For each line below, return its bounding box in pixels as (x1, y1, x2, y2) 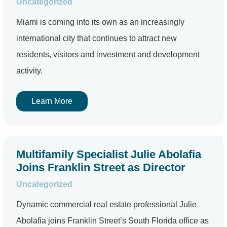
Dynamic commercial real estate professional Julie (16, 200, 197, 209)
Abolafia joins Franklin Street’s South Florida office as (16, 216, 209, 225)
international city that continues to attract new (16, 34, 177, 43)
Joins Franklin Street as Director (16, 161, 185, 174)
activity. (16, 66, 43, 75)
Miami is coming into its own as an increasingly (16, 18, 184, 26)
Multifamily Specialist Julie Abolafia (16, 148, 201, 161)
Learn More (31, 97, 72, 105)
